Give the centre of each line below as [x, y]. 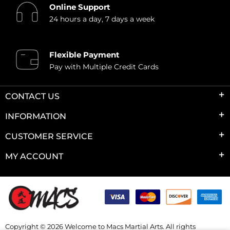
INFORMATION [36, 116]
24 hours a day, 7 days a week [102, 19]
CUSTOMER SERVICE [49, 136]
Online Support [80, 7]
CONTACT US [32, 96]
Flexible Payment [84, 54]
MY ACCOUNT [34, 156]
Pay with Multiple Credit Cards [104, 66]
